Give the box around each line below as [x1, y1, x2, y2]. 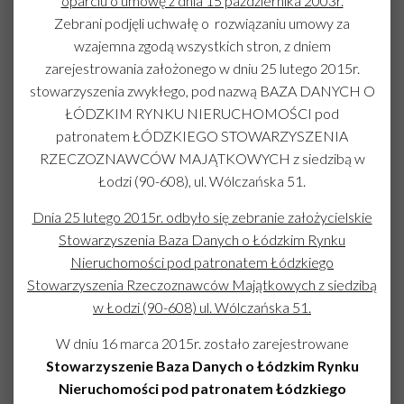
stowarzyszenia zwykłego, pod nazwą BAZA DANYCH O [29, 82, 375, 99]
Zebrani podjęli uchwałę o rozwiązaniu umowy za [54, 14, 350, 32]
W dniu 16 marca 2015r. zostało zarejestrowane [55, 335, 349, 352]
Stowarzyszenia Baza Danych [59, 231, 242, 248]
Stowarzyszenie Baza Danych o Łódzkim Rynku [45, 357, 359, 374]
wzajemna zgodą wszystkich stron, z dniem [73, 37, 331, 54]
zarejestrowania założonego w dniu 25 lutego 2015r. [44, 60, 360, 77]
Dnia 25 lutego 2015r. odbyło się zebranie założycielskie [32, 208, 372, 225]
